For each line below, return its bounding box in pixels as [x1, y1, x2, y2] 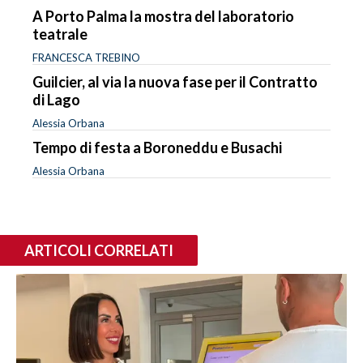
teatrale [32, 24, 88, 43]
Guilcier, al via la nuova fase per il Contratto [32, 72, 318, 91]
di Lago [32, 90, 80, 109]
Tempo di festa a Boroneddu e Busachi [32, 138, 282, 156]
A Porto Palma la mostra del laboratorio [32, 6, 294, 25]
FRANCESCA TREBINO [32, 50, 140, 64]
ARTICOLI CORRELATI [24, 241, 173, 259]
